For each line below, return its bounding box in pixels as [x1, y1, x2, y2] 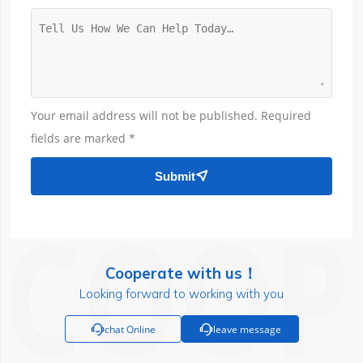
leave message [212, 322, 281, 335]
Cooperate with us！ [105, 263, 258, 283]
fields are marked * [31, 130, 136, 147]
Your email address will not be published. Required [31, 108, 312, 124]
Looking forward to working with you [79, 285, 284, 301]
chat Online [104, 322, 156, 335]
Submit [155, 169, 195, 183]
